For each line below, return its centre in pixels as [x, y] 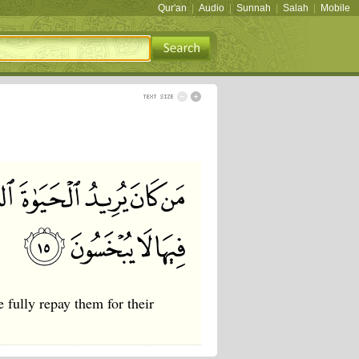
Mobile [335, 8]
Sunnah [254, 8]
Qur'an [172, 8]
